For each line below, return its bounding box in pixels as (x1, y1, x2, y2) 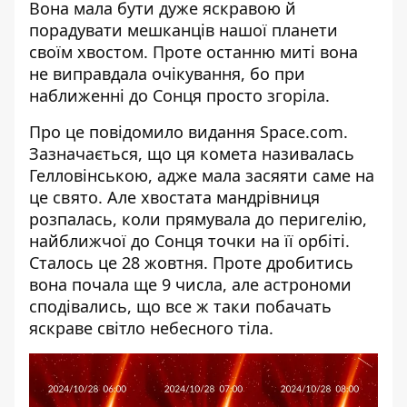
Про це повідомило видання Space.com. (29, 121, 348, 143)
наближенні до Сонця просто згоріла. (29, 84, 334, 106)
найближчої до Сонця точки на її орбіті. (29, 230, 350, 252)
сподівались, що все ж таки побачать (29, 295, 332, 317)
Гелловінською (29, 164, 148, 186)
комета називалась (200, 143, 354, 164)
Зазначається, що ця (29, 143, 200, 164)
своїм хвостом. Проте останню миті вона (29, 41, 358, 63)
